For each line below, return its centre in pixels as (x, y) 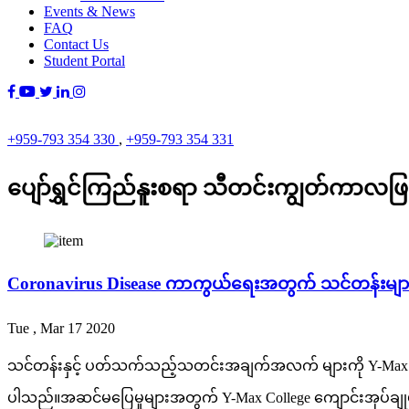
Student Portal (84, 61)
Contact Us (76, 44)
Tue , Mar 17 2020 (61, 329)
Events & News (89, 11)
